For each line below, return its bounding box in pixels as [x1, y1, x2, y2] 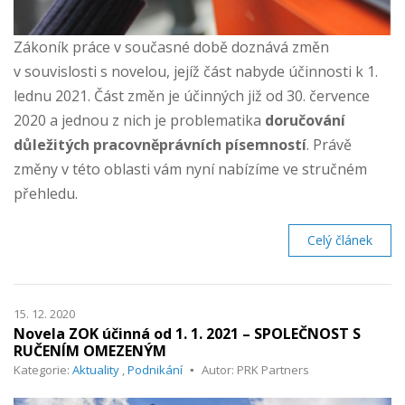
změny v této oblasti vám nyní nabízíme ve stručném [14, 158, 367, 179]
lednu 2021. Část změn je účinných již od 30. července [14, 85, 370, 106]
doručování [265, 109, 345, 130]
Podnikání [127, 361, 183, 378]
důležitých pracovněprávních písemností [14, 134, 306, 155]
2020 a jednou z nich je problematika [14, 109, 265, 130]
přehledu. [14, 183, 78, 203]
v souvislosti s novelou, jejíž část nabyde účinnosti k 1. [14, 61, 378, 81]
